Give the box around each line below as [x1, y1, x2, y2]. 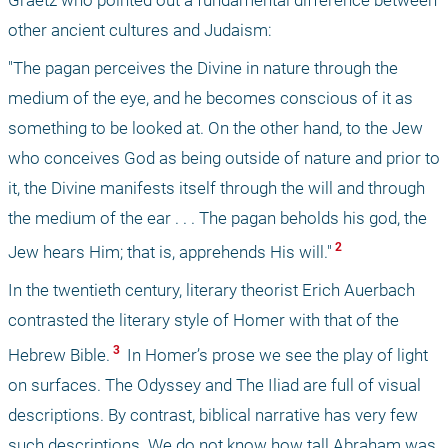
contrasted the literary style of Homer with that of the [8, 310, 399, 331]
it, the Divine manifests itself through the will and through [8, 177, 425, 198]
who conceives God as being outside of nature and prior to [8, 147, 440, 168]
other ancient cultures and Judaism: [8, 19, 276, 40]
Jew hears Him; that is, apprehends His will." [8, 242, 332, 263]
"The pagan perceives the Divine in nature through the [8, 57, 398, 78]
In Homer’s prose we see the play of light [123, 344, 428, 365]
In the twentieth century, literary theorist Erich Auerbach [8, 280, 415, 301]
